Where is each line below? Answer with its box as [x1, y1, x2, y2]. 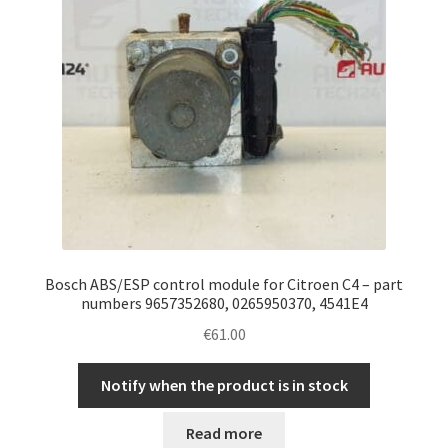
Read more [186, 423, 262, 444]
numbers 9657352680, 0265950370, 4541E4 [80, 293, 368, 314]
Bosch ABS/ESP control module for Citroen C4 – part [45, 274, 403, 295]
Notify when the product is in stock [100, 374, 348, 395]
